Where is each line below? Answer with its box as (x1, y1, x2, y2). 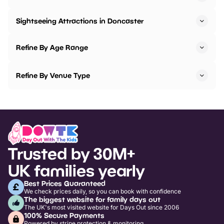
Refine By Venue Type (16, 71, 90, 80)
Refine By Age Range (16, 43, 88, 52)
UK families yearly (8, 160, 144, 180)
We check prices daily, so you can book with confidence (24, 187, 181, 195)
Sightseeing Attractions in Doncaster (16, 16, 143, 25)
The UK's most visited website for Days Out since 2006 (24, 203, 179, 211)
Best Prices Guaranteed (24, 178, 105, 187)
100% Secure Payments (24, 210, 104, 219)
